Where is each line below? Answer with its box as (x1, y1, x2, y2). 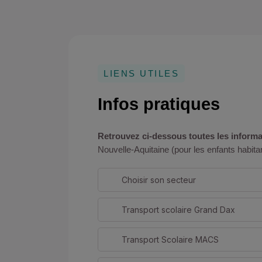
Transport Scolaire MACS (122, 235, 220, 244)
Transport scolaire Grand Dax (122, 205, 235, 215)
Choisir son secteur (122, 175, 196, 185)
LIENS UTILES (104, 68, 179, 78)
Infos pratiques (98, 95, 220, 113)
